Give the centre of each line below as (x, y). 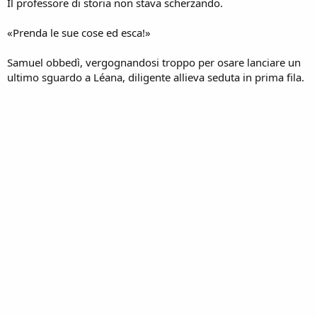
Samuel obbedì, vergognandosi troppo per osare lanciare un (154, 62)
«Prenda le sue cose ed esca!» (79, 32)
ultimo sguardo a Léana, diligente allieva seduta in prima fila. (156, 77)
